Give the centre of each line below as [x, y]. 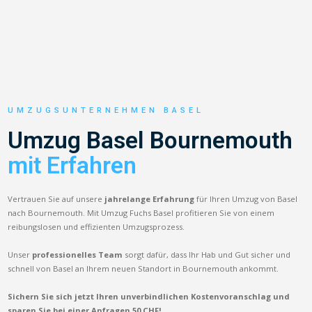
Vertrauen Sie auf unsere [56, 198]
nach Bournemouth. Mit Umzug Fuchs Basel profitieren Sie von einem [141, 212]
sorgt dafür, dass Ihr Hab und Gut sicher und [207, 254]
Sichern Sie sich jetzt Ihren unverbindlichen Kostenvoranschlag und [149, 296]
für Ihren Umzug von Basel [246, 198]
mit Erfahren [72, 165]
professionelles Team [78, 254]
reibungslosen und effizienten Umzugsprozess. [96, 226]
